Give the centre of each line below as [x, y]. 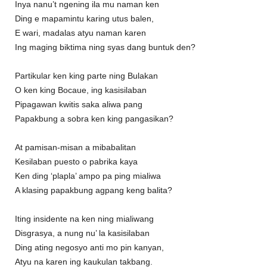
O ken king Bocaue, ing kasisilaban [81, 90]
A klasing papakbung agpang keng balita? [94, 190]
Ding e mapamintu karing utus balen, [84, 19]
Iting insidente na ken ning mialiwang [84, 219]
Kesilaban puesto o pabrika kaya [76, 162]
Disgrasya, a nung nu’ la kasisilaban [82, 233]
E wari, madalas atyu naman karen [80, 33]
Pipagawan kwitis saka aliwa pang [79, 105]
